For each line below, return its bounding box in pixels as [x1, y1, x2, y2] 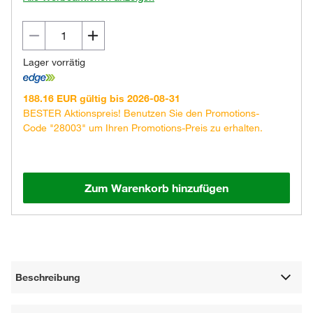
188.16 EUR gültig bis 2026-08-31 [23, 92, 180, 105]
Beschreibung [15, 270, 81, 284]
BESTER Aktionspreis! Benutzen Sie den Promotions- [23, 106, 259, 119]
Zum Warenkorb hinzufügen [85, 180, 228, 195]
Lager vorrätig [23, 56, 85, 68]
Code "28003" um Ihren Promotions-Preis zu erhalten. [23, 121, 263, 134]
